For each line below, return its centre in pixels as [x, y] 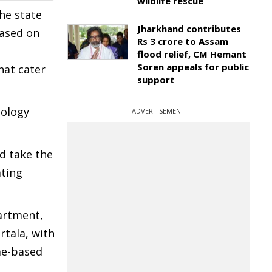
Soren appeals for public [193, 67]
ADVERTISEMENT [158, 111]
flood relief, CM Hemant [192, 54]
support [156, 80]
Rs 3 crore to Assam [183, 41]
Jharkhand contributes [189, 29]
